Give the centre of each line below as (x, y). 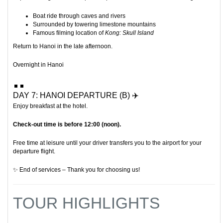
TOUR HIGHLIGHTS (86, 203)
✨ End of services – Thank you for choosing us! (76, 170)
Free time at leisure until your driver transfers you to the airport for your (107, 143)
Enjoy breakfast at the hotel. (50, 106)
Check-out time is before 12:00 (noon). (67, 125)
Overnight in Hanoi (38, 65)
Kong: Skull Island (129, 33)
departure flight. (34, 152)
